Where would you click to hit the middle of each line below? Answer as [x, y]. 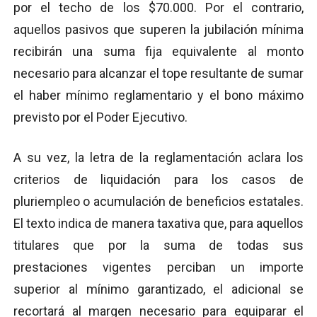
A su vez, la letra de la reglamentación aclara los [158, 157]
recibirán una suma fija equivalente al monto [158, 51]
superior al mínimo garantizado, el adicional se [158, 289]
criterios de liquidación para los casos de [158, 179]
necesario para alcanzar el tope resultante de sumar [158, 73]
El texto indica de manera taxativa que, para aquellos [158, 223]
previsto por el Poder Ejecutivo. [100, 117]
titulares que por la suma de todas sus [158, 245]
